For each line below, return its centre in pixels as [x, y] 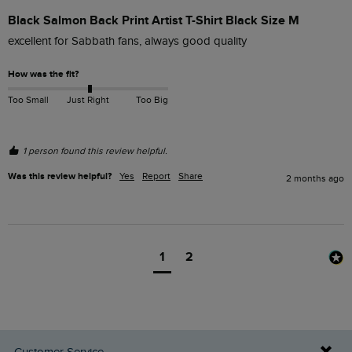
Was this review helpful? [60, 177]
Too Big [152, 99]
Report [156, 176]
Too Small [28, 99]
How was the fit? [43, 75]
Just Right [88, 99]
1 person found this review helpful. [95, 151]
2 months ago [315, 179]
